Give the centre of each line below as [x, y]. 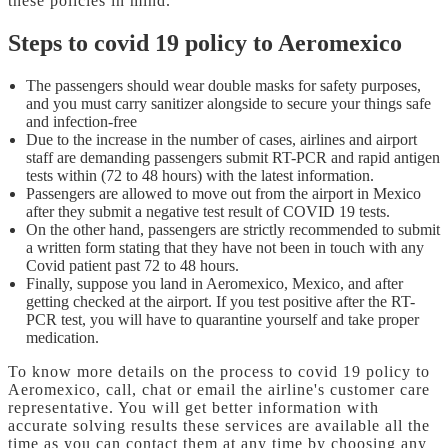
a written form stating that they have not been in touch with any [225, 247]
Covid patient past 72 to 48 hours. [132, 265]
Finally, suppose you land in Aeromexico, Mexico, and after [214, 283]
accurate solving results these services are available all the [219, 425]
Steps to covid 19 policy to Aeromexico [205, 42]
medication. [64, 337]
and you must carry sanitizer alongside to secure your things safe [228, 103]
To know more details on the [111, 371]
